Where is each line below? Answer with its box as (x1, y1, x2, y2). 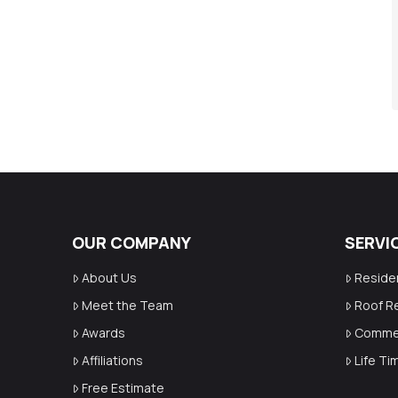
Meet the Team (81, 297, 173, 314)
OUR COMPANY (71, 232, 191, 254)
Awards (81, 324, 125, 342)
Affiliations (81, 352, 143, 370)
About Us (81, 269, 137, 287)
